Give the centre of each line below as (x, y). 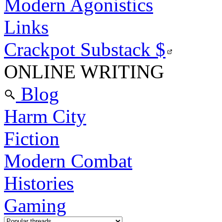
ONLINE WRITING (84, 72)
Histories (39, 183)
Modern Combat (68, 161)
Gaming (35, 205)
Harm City (45, 116)
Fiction (32, 139)
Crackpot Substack (80, 49)
